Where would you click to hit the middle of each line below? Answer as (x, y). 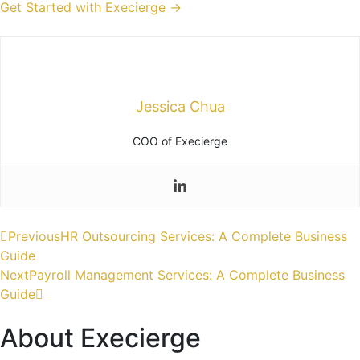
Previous (34, 237)
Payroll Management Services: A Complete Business (187, 275)
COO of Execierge (180, 141)
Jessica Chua (180, 107)
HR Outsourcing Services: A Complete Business (204, 237)
